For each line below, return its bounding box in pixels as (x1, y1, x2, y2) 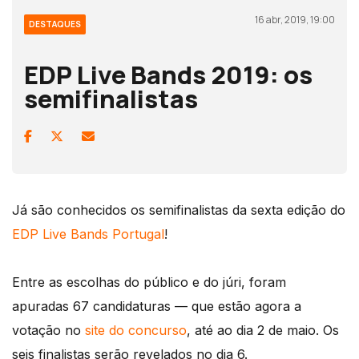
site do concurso (85, 321, 187, 338)
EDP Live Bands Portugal (12, 225, 164, 242)
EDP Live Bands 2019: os (24, 57, 313, 91)
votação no (12, 321, 85, 338)
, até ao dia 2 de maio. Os (187, 321, 339, 338)
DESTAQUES (29, 18, 81, 30)
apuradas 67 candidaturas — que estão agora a (12, 297, 301, 314)
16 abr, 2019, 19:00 (255, 12, 335, 26)
